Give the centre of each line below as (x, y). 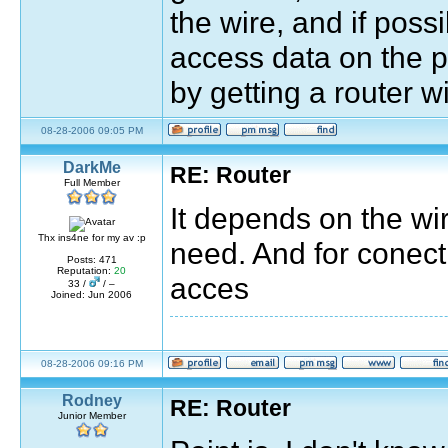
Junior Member (91, 415)
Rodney (91, 400)
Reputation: (85, 270)
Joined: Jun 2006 (91, 294)
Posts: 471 (91, 259)
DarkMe (91, 167)
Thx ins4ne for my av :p (91, 237)
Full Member (91, 182)
